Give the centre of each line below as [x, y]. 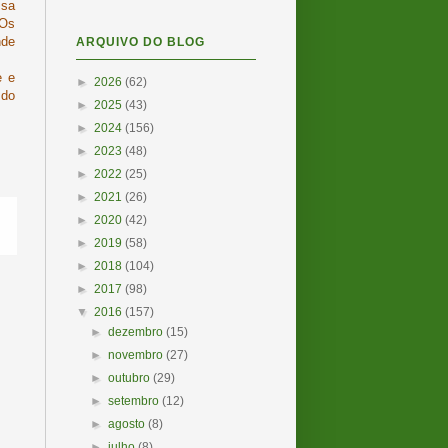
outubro [131, 378]
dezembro [137, 332]
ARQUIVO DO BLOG [140, 42]
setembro [135, 401]
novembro [137, 355]
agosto [128, 424]
